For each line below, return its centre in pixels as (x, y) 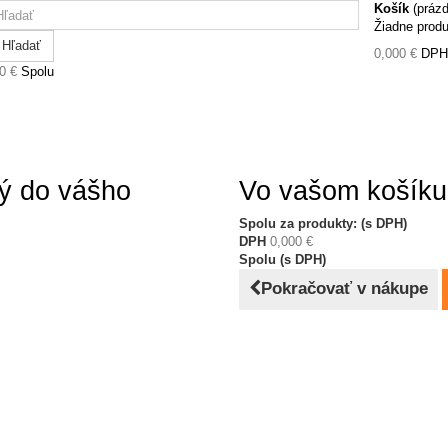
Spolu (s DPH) (282, 259)
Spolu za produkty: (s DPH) (323, 223)
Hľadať (21, 45)
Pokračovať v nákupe (344, 288)
